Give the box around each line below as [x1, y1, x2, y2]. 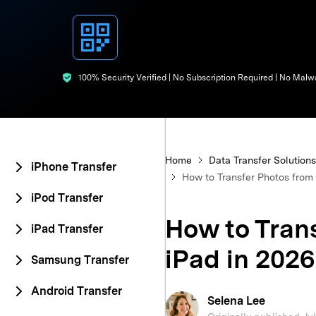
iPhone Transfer [31, 160, 116, 174]
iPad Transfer [31, 222, 103, 236]
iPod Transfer [31, 191, 103, 205]
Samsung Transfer [31, 253, 129, 267]
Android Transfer [31, 284, 122, 298]
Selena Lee [207, 294, 265, 308]
